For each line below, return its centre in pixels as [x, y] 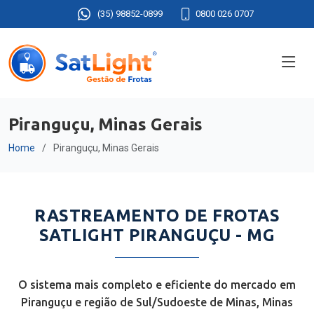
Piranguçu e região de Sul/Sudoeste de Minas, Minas [157, 302]
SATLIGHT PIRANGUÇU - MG [157, 235]
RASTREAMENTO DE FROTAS [157, 216]
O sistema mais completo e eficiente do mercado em [157, 285]
